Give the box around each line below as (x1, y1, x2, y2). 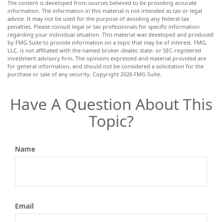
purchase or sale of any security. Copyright (7, 70, 120, 78)
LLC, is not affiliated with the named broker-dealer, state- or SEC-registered (7, 47, 201, 55)
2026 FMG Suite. (120, 70, 162, 78)
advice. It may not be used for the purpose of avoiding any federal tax (7, 15, 189, 23)
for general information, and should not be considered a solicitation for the (7, 62, 204, 70)
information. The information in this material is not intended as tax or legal (7, 7, 202, 15)
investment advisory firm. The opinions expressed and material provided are (7, 55, 206, 62)
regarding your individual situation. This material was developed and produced (7, 31, 214, 39)
